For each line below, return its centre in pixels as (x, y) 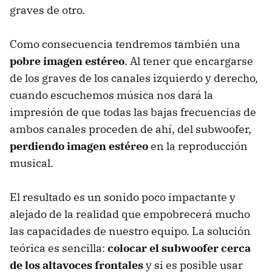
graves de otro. (47, 10)
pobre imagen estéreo (67, 61)
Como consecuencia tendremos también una (125, 44)
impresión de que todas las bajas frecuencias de (133, 112)
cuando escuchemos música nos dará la (111, 95)
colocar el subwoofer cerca (179, 248)
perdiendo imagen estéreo (79, 146)
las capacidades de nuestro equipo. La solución (130, 231)
